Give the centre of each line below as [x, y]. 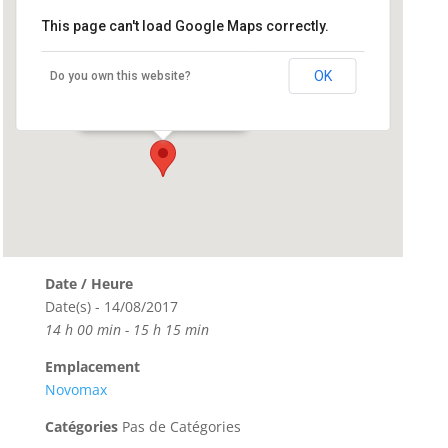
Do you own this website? [120, 75]
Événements [122, 101]
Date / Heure [88, 283]
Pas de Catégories [179, 426]
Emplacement [92, 366]
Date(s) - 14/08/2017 [111, 306]
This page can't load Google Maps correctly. [185, 25]
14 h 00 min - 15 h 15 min [126, 329]
